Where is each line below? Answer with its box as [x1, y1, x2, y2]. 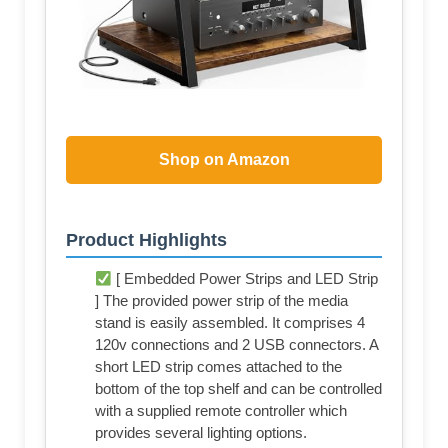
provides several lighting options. [95, 424, 307, 442]
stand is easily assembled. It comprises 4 [95, 314, 365, 332]
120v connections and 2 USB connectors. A [95, 336, 378, 354]
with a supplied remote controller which [95, 402, 347, 420]
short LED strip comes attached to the [95, 358, 342, 376]
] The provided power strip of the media [95, 292, 348, 310]
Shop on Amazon [158, 150, 290, 168]
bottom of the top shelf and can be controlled [95, 380, 382, 398]
